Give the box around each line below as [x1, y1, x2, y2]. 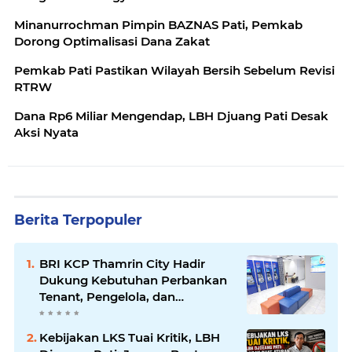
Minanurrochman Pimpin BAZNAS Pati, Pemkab [14, 17, 302, 33]
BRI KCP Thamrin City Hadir [39, 256, 205, 272]
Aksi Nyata [14, 125, 79, 141]
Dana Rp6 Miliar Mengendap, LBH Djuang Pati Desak [14, 108, 328, 124]
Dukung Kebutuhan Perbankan [39, 273, 227, 288]
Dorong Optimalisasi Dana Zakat [14, 34, 210, 49]
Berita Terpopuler [14, 211, 142, 229]
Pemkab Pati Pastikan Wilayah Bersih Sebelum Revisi [14, 63, 335, 79]
